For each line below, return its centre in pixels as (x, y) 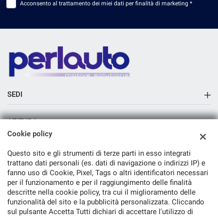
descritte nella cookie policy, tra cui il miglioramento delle (101, 192)
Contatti (20, 159)
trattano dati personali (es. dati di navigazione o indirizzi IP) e (106, 163)
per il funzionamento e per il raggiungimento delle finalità (100, 182)
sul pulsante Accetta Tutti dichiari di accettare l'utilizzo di (100, 212)
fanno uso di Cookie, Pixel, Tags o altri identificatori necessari (108, 173)
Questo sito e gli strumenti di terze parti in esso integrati (99, 153)
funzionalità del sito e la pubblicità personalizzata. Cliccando (106, 202)
